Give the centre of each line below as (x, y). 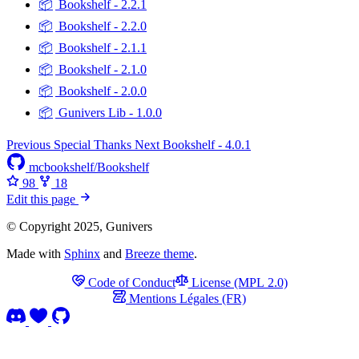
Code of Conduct (130, 282)
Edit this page (42, 199)
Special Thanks (91, 144)
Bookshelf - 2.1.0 (101, 69)
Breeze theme (159, 253)
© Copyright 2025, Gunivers (79, 226)
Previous (28, 144)
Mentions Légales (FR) (186, 298)
